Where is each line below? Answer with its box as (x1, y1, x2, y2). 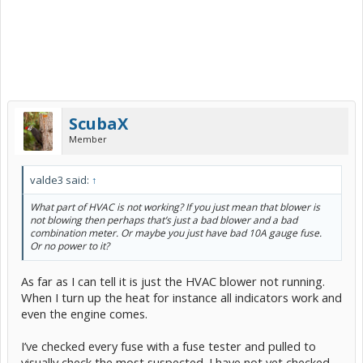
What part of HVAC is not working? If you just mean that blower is (30, 200, 320, 214)
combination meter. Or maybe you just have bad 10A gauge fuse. (30, 226, 322, 240)
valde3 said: (30, 173, 92, 187)
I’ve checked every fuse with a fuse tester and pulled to (21, 337, 316, 354)
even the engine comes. (21, 305, 147, 322)
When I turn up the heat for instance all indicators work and (21, 288, 342, 305)
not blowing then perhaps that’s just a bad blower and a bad (30, 213, 297, 227)
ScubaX (69, 113, 128, 135)
